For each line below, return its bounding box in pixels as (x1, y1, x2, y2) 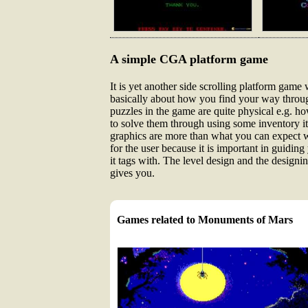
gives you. (110, 167, 155, 179)
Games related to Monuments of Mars (117, 214, 293, 225)
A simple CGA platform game (110, 52, 268, 66)
